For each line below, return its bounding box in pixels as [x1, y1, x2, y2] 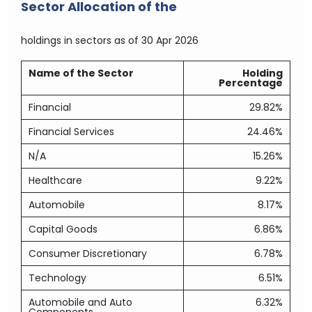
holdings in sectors [21, 33, 112, 47]
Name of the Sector [29, 66, 134, 80]
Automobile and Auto [29, 295, 133, 309]
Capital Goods [29, 222, 98, 236]
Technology [29, 271, 87, 285]
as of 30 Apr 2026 [111, 33, 199, 47]
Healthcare [29, 173, 83, 187]
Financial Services [29, 125, 115, 139]
